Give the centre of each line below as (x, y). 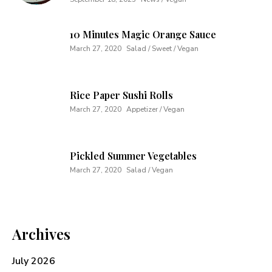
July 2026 (34, 261)
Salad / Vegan (150, 170)
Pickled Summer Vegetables (133, 155)
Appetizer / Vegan (155, 109)
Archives (41, 233)
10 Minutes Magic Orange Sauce (143, 34)
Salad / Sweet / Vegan (162, 48)
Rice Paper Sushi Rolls (121, 95)
